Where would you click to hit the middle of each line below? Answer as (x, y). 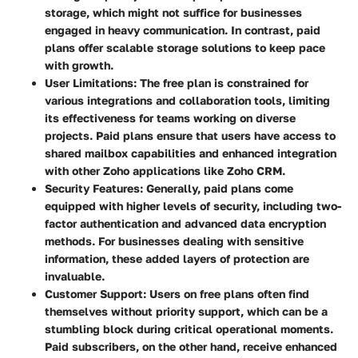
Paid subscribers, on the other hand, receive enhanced (191, 347)
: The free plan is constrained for (221, 83)
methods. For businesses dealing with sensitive (174, 241)
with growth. (79, 66)
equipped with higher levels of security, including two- (193, 206)
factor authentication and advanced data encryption (185, 224)
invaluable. (75, 276)
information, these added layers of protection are (177, 259)
